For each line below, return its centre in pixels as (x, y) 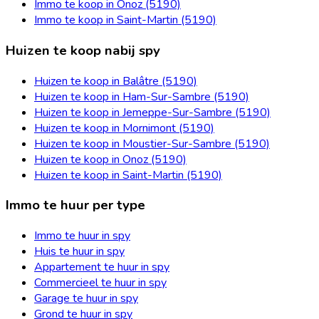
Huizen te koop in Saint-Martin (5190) (128, 175)
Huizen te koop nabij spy (83, 50)
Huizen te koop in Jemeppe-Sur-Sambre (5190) (152, 112)
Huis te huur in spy (79, 252)
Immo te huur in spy (82, 236)
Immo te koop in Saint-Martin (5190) (125, 20)
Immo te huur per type (75, 205)
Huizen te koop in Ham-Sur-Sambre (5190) (142, 96)
